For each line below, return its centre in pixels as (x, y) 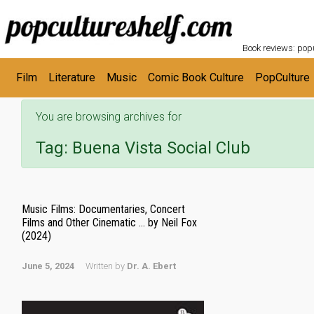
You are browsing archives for (109, 117)
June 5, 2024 (48, 266)
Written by (106, 266)
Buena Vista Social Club (161, 148)
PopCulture (282, 77)
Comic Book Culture (196, 77)
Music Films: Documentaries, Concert (103, 209)
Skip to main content (66, 16)
